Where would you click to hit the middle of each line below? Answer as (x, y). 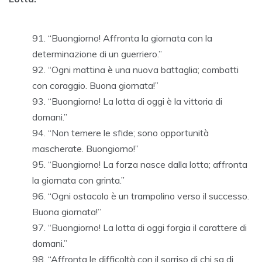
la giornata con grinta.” (78, 180)
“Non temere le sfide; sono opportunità (128, 133)
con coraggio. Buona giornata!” (95, 86)
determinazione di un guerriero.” (97, 54)
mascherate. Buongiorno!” (85, 149)
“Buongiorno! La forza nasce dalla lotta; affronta (148, 165)
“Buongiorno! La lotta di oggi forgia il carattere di (147, 228)
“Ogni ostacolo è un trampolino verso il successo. (149, 196)
